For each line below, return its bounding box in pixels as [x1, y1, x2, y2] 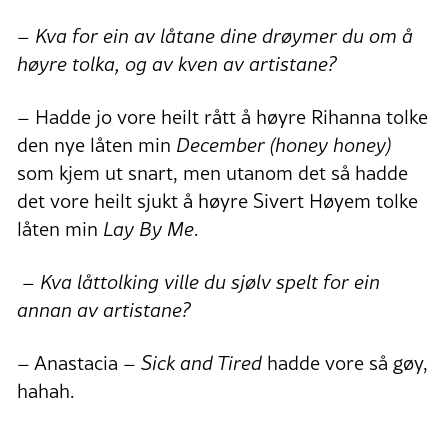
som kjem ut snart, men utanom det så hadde [17, 159, 408, 188]
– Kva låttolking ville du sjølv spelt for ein [17, 268, 380, 297]
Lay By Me [103, 215, 194, 244]
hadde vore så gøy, [262, 349, 428, 378]
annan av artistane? [17, 296, 191, 325]
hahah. [17, 377, 74, 406]
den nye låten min [17, 131, 176, 160]
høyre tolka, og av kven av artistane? [17, 50, 337, 79]
